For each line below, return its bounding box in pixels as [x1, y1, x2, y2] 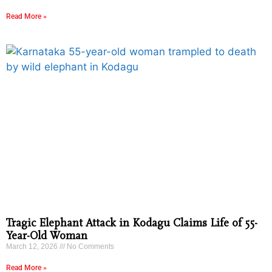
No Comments [65, 242, 114, 251]
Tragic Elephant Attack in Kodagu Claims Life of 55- [6, 216, 257, 229]
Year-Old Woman [6, 229, 87, 242]
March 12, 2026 [6, 242, 59, 251]
